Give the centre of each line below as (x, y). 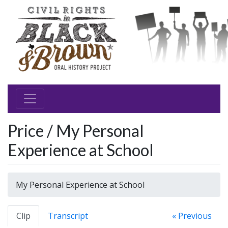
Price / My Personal (76, 131)
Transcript (68, 216)
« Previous (192, 216)
